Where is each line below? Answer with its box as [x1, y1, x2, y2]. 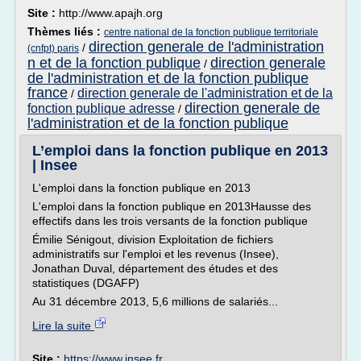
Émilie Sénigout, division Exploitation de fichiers [32, 233, 273, 246]
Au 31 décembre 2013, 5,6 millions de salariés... [32, 295, 278, 308]
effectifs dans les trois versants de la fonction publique [32, 214, 308, 227]
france [27, 85, 68, 101]
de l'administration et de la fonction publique [27, 70, 309, 86]
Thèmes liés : [27, 25, 104, 38]
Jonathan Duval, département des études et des [32, 262, 278, 275]
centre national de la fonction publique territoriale [104, 27, 318, 38]
